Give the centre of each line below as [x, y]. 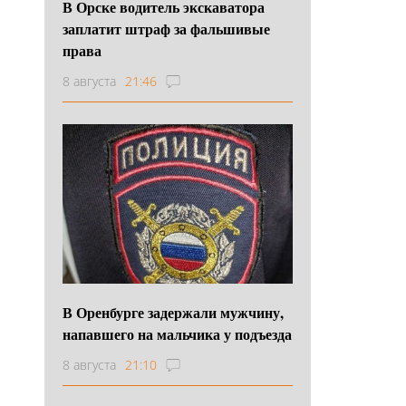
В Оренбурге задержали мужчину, [173, 312]
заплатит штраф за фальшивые [166, 28]
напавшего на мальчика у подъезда [177, 333]
